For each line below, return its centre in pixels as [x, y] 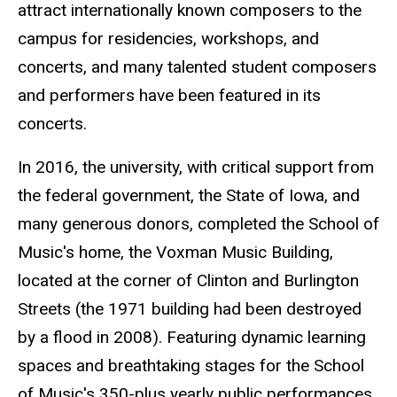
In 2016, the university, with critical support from [196, 167]
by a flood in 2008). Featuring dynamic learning [192, 337]
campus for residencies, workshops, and [168, 39]
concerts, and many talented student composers [197, 67]
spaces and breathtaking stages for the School [191, 365]
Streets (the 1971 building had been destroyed [190, 308]
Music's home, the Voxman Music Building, [175, 252]
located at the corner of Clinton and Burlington [188, 280]
